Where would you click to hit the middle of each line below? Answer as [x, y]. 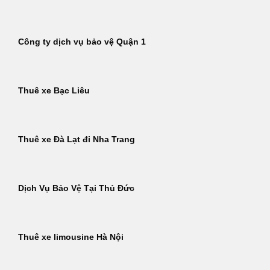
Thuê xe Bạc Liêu [54, 91]
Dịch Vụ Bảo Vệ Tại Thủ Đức [76, 189]
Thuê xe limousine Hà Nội [71, 237]
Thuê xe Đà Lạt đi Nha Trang [77, 140]
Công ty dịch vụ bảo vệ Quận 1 [82, 42]
